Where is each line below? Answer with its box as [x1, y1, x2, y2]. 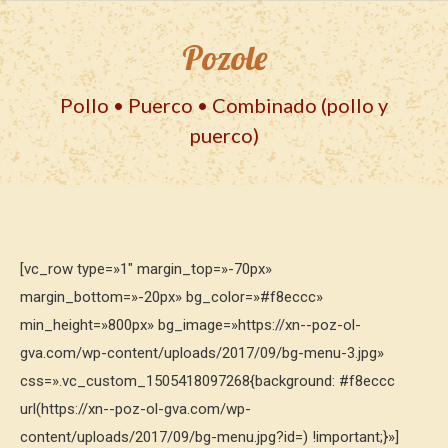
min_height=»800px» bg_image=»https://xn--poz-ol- [20, 316, 361, 334]
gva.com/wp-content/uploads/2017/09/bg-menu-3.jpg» [20, 344, 384, 362]
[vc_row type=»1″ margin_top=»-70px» [20, 260, 272, 278]
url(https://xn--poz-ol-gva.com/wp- [20, 400, 251, 418]
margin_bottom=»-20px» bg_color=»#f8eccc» [20, 288, 323, 306]
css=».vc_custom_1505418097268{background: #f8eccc [20, 372, 395, 390]
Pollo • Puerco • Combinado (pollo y [60, 93, 388, 117]
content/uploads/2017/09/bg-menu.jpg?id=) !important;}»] [20, 428, 399, 446]
